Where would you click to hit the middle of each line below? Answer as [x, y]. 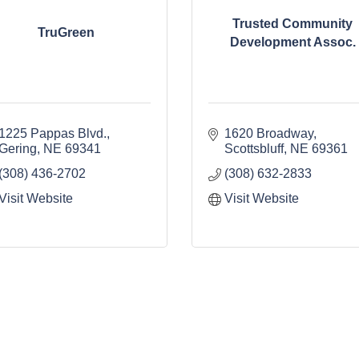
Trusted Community [293, 23]
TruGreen [67, 33]
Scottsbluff [254, 149]
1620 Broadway [269, 134]
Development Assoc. [292, 42]
